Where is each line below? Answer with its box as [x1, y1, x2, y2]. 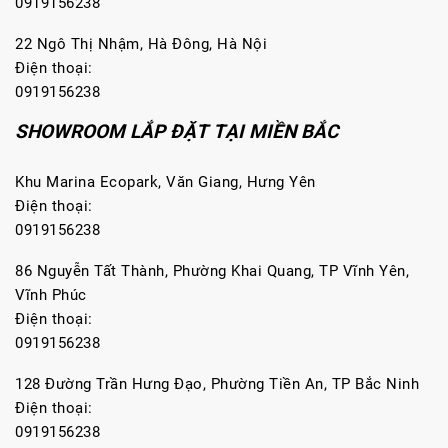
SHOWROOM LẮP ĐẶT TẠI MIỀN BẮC [15, 120, 338, 143]
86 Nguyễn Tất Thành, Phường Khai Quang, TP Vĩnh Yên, [15, 262, 409, 280]
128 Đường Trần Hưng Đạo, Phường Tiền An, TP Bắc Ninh [15, 375, 419, 393]
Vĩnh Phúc [15, 286, 87, 304]
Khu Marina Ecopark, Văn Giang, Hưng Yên [15, 173, 316, 191]
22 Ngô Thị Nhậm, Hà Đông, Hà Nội [15, 35, 267, 53]
